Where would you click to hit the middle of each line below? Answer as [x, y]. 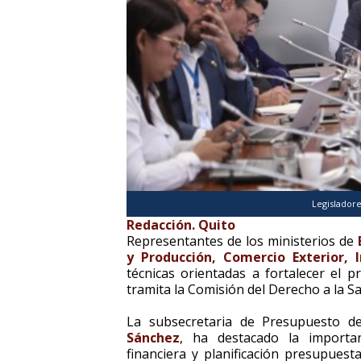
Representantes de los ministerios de [242, 241]
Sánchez [153, 338]
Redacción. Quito [181, 225]
